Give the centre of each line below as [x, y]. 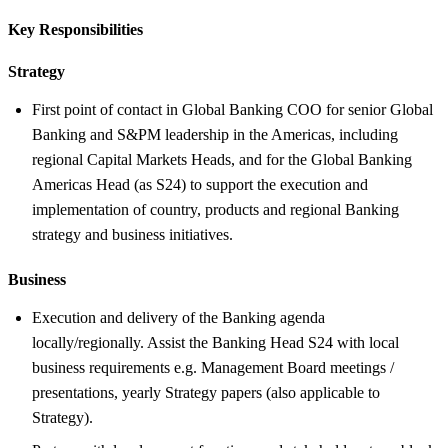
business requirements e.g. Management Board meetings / [213, 367]
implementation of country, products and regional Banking [215, 209]
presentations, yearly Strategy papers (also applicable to [206, 392]
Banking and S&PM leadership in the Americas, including [215, 134]
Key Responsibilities [75, 29]
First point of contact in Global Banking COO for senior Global [232, 109]
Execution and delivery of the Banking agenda [178, 317]
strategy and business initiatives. [132, 234]
